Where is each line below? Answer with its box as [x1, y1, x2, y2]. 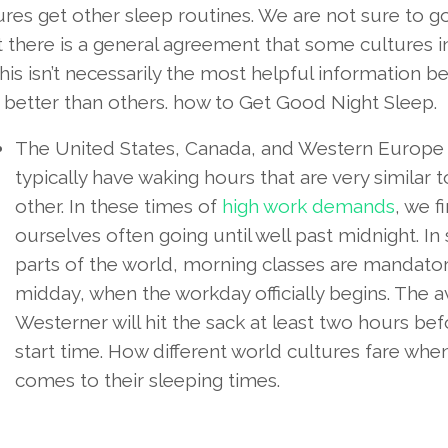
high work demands [221, 195, 395, 218]
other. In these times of [14, 195, 222, 218]
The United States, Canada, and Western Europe [14, 137, 444, 160]
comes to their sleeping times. [14, 369, 280, 392]
